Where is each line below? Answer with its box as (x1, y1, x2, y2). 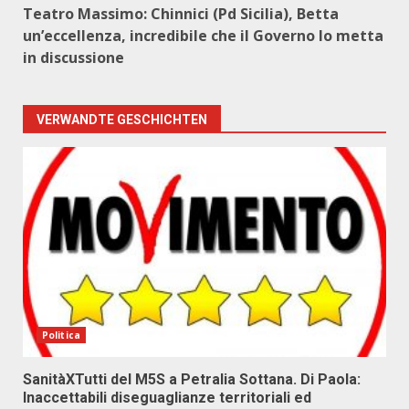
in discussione (23, 47, 124, 68)
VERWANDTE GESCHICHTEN (37, 112, 207, 127)
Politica (42, 329, 80, 341)
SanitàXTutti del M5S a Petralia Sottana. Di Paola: (23, 371, 361, 388)
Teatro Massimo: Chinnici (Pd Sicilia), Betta (23, 4, 339, 24)
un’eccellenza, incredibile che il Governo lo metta (23, 26, 383, 46)
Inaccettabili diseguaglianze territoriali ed (23, 389, 311, 406)
